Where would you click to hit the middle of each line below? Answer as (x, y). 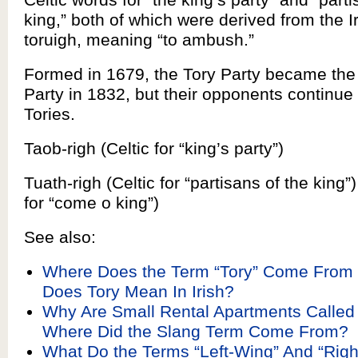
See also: (60, 237)
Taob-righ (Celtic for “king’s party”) (154, 148)
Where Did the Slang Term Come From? (195, 331)
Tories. (50, 114)
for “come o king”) (91, 203)
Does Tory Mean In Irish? (138, 291)
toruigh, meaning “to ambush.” (139, 40)
